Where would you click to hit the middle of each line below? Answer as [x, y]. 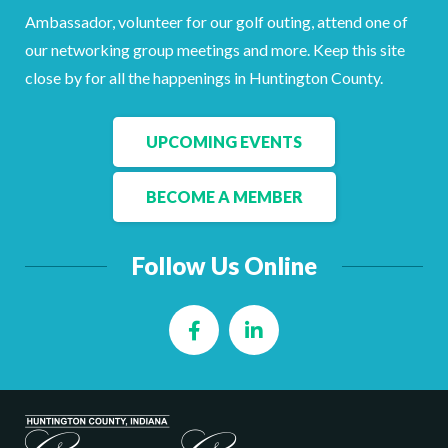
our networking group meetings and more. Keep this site [215, 50]
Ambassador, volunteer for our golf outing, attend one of [216, 22]
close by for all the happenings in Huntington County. [204, 78]
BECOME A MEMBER [224, 197]
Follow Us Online [224, 266]
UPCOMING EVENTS [224, 142]
